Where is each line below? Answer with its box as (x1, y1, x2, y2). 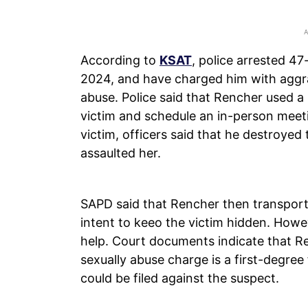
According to (80, 52, 159, 67)
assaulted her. (80, 145, 161, 160)
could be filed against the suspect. (80, 270, 279, 285)
